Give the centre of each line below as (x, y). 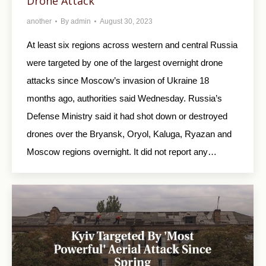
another (39, 21)
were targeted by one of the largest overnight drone (125, 62)
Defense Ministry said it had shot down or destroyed (127, 116)
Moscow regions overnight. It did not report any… (122, 151)
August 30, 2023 (126, 21)
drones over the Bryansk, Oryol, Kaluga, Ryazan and (129, 134)
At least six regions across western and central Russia (132, 45)
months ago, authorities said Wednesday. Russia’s (124, 98)
